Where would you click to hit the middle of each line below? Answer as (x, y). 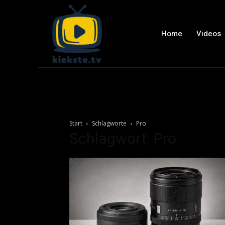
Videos (208, 33)
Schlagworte (109, 123)
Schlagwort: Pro (123, 138)
